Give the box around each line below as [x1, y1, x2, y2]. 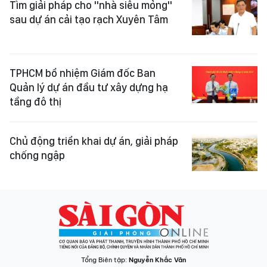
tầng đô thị [10, 95, 61, 108]
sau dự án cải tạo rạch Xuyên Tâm [10, 13, 168, 26]
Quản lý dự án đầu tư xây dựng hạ [10, 81, 168, 94]
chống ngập [10, 149, 65, 162]
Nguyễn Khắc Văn [129, 256, 186, 264]
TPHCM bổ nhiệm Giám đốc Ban [10, 67, 156, 79]
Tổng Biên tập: [81, 256, 129, 264]
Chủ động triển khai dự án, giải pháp [10, 135, 178, 147]
